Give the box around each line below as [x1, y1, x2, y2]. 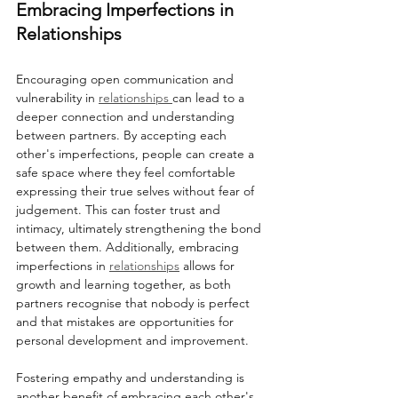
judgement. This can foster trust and [16, 202, 224, 219]
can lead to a [172, 90, 248, 107]
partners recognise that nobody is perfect [16, 295, 253, 312]
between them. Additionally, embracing [16, 239, 243, 256]
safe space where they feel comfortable [16, 164, 239, 181]
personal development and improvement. [16, 332, 249, 349]
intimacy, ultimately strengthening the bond [16, 220, 265, 237]
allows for [179, 258, 238, 275]
